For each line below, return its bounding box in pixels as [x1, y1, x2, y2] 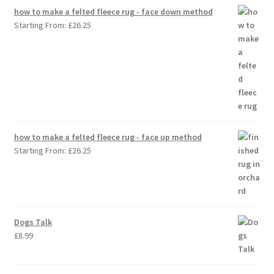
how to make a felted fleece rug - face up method [13, 131, 202, 143]
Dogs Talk [13, 217, 52, 228]
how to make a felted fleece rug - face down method [13, 6, 213, 18]
